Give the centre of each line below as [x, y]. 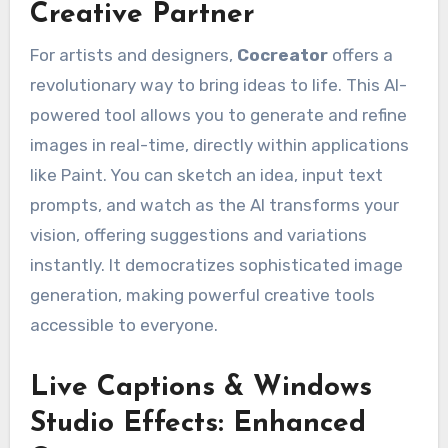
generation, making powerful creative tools [202, 294]
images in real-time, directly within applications [219, 144]
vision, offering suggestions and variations [198, 234]
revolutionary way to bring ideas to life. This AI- [218, 84]
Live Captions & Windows [200, 387]
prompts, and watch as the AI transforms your [214, 204]
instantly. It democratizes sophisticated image [216, 264]
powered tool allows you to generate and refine [218, 114]
